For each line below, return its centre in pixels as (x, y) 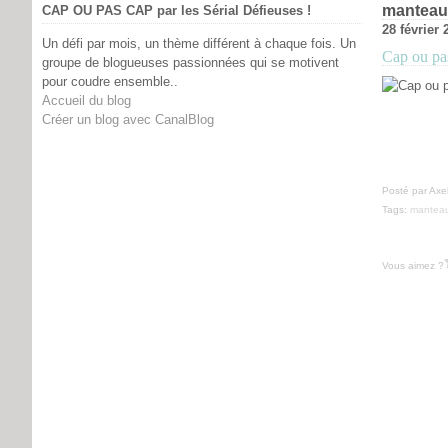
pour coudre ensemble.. (110, 81)
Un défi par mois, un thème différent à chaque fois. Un (199, 43)
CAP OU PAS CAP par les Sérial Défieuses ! (176, 10)
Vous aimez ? (413, 265)
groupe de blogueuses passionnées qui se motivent (190, 62)
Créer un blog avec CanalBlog (128, 119)
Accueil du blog (86, 100)
